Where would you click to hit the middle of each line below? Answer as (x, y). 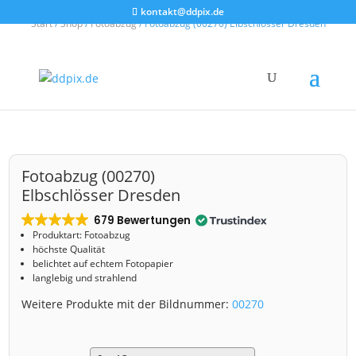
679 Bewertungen (142, 221)
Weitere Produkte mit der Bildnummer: (127, 304)
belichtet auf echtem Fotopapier (103, 264)
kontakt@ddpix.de (182, 12)
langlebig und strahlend (85, 278)
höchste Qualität (69, 250)
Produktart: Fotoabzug (82, 235)
